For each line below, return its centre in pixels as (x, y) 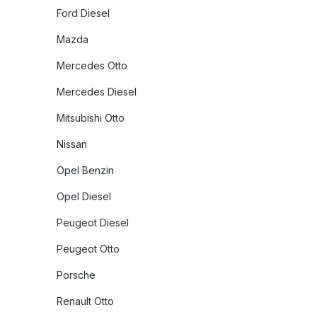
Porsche (76, 275)
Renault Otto (85, 301)
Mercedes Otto (92, 65)
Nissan (72, 144)
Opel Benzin (85, 170)
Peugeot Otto (88, 249)
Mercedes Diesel (97, 92)
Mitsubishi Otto (91, 118)
